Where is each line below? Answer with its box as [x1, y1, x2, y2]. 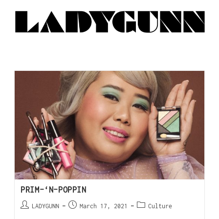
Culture [148, 202, 173, 210]
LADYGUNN [32, 202, 60, 210]
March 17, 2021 [80, 202, 128, 210]
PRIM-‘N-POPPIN [21, 185, 87, 194]
